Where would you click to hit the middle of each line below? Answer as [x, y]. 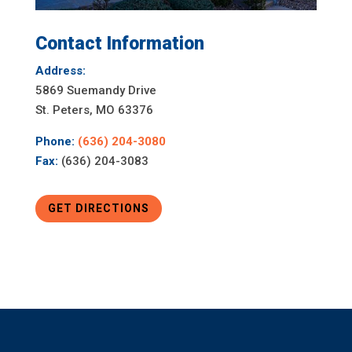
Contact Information [119, 43]
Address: [60, 70]
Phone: [55, 141]
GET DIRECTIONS [98, 209]
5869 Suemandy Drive [95, 90]
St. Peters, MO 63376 [94, 110]
